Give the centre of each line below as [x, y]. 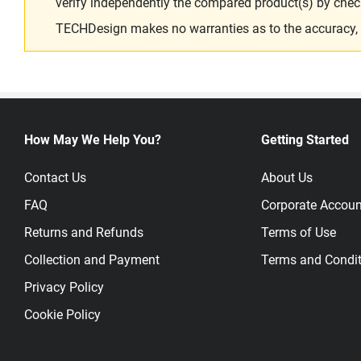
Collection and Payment [92, 260]
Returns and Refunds [84, 232]
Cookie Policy [62, 315]
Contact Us [55, 178]
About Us [287, 178]
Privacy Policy [64, 287]
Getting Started [305, 140]
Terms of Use [299, 232]
